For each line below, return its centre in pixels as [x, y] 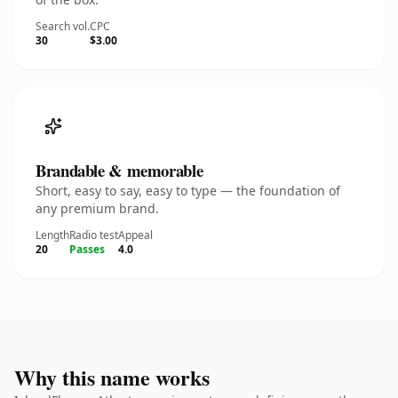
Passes [87, 249]
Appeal [135, 235]
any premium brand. [97, 208]
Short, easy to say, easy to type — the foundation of [188, 191]
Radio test [94, 235]
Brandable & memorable [119, 170]
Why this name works [112, 377]
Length [52, 235]
